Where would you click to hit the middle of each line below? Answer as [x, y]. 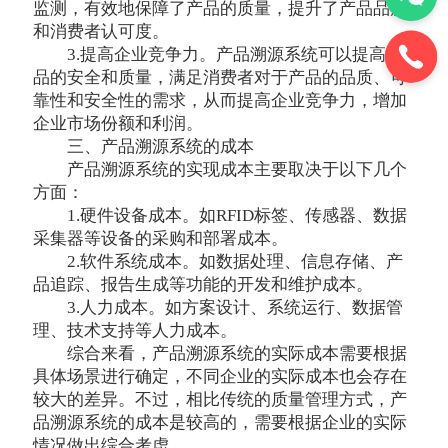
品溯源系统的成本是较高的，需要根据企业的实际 [220, 423]
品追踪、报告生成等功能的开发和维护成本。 [203, 285]
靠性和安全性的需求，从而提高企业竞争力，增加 [220, 101]
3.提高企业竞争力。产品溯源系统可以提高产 [234, 55]
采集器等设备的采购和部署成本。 [161, 239]
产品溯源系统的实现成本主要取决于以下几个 [236, 170]
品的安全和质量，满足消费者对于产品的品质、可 [220, 78]
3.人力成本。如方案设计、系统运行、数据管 [234, 308]
